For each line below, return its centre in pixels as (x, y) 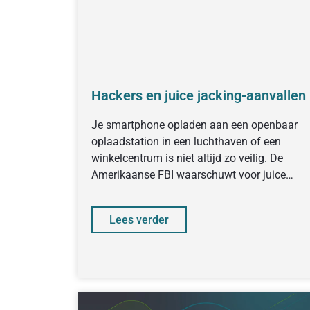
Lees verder (139, 220)
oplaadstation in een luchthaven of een (186, 142)
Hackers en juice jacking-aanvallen (199, 95)
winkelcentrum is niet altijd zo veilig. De (187, 158)
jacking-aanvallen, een (145, 191)
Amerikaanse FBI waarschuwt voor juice (189, 175)
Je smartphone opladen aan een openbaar (194, 125)
